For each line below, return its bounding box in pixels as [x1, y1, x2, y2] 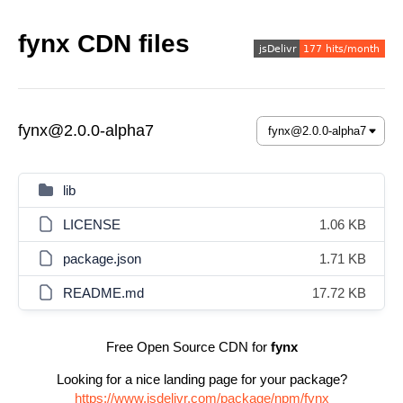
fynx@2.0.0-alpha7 [18, 121, 154, 139]
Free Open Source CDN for [105, 339, 271, 354]
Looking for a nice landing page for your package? [56, 372, 347, 387]
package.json [63, 251, 141, 266]
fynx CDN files [18, 30, 190, 58]
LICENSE [63, 217, 121, 232]
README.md [63, 285, 144, 300]
